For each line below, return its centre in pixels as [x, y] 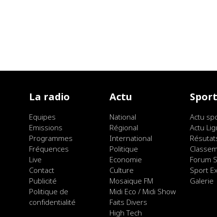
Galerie [201, 181]
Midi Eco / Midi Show [142, 192]
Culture [121, 170]
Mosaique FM [131, 181]
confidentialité [52, 202]
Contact [42, 170]
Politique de [49, 192]
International [131, 138]
